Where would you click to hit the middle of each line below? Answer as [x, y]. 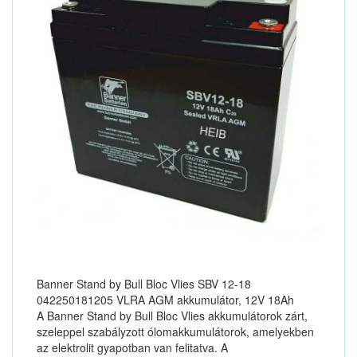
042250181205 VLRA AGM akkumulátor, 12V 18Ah [165, 300]
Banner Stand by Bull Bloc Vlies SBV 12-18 [144, 284]
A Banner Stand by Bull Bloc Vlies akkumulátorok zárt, [172, 316]
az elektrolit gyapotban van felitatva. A [132, 347]
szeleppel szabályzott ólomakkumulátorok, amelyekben [175, 331]
